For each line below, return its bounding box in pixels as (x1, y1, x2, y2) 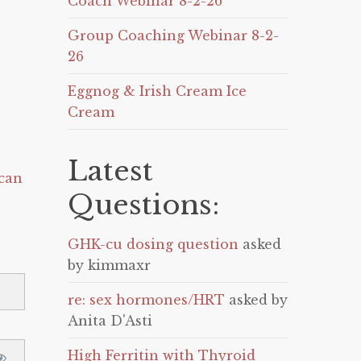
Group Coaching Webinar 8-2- (68, 27, 280, 44)
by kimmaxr (68, 257, 151, 273)
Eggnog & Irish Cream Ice (68, 83, 247, 99)
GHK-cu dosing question (68, 236, 239, 252)
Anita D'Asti (68, 313, 153, 329)
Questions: (68, 188, 220, 222)
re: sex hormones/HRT (68, 292, 226, 308)
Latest (68, 154, 154, 188)
